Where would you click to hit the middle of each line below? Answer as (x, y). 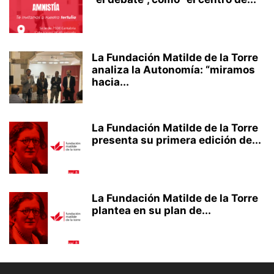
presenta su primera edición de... (176, 140)
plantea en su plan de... (151, 210)
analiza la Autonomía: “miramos (173, 70)
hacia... (110, 82)
